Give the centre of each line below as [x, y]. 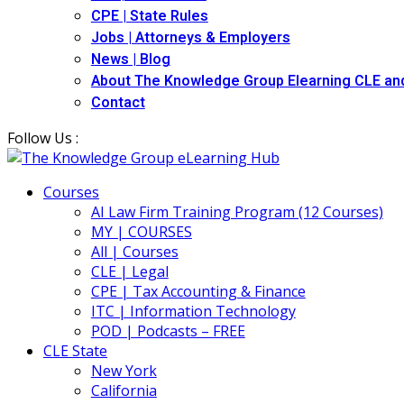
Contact [118, 103]
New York [124, 371]
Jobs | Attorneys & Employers [190, 38]
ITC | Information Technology [193, 311]
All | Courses [134, 252]
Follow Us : [43, 138]
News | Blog [130, 60]
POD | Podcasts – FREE [168, 331]
